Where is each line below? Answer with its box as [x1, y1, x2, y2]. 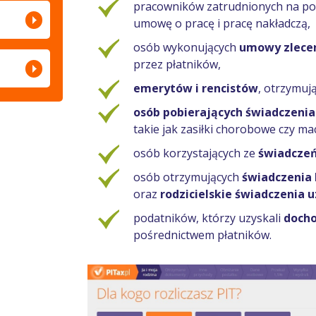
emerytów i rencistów [133, 80, 258, 96]
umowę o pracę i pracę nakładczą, [133, 16, 310, 31]
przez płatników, [133, 56, 221, 72]
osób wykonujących [133, 39, 239, 55]
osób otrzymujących [133, 169, 242, 185]
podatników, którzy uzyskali [133, 210, 284, 226]
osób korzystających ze [133, 145, 258, 161]
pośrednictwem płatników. [133, 227, 272, 243]
